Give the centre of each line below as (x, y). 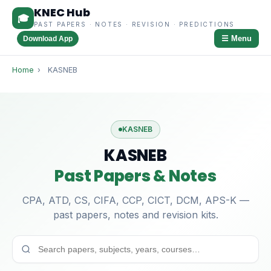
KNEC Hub (62, 12)
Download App (48, 38)
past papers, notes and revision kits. (135, 215)
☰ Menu (237, 38)
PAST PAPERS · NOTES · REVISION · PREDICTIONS (135, 24)
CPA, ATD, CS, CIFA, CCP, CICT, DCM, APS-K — (135, 200)
